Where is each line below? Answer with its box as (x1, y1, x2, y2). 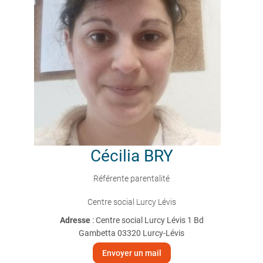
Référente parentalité (93, 174, 170, 183)
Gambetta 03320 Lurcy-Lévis (79, 228, 184, 238)
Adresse (59, 215, 92, 225)
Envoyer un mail (102, 248, 161, 258)
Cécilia (90, 146, 140, 166)
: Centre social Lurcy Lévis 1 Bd (92, 215, 204, 225)
